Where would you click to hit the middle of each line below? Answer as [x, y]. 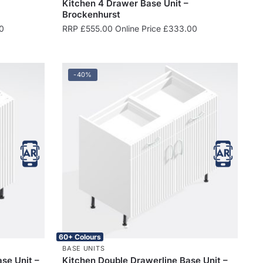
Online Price [138, 28]
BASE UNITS [84, 248]
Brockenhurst [92, 14]
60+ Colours [80, 237]
